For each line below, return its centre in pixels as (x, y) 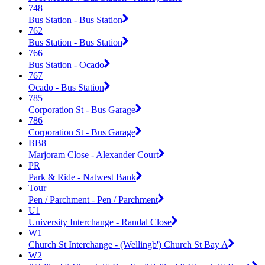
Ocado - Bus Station (66, 87)
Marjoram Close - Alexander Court (93, 154)
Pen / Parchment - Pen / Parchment (93, 199)
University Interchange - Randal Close (100, 222)
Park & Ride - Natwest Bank (82, 177)
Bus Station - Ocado (66, 64)
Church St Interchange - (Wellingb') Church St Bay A (128, 244)
